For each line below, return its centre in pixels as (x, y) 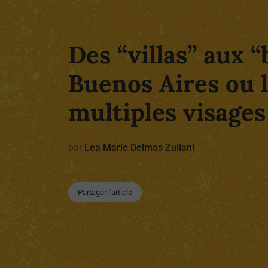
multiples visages (167, 112)
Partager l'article (105, 193)
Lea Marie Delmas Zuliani (139, 148)
